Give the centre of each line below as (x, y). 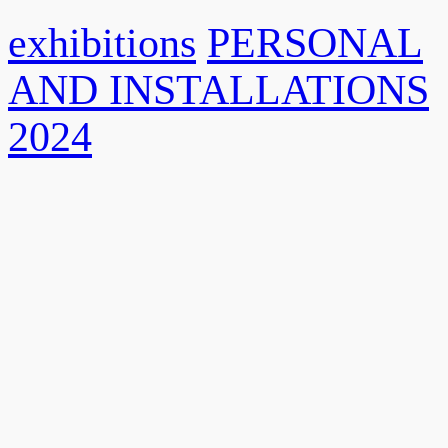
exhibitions (102, 43)
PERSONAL (315, 43)
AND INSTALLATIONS (218, 90)
